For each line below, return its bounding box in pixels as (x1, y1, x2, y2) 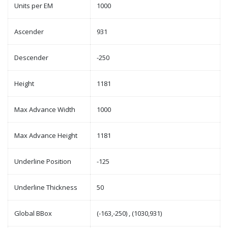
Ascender (14, 27, 44, 36)
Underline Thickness (14, 183, 77, 192)
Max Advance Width (14, 105, 75, 114)
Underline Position (14, 157, 71, 166)
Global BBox (14, 209, 52, 218)
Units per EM (14, 1, 53, 10)
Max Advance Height (14, 131, 77, 140)
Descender (14, 53, 48, 62)
